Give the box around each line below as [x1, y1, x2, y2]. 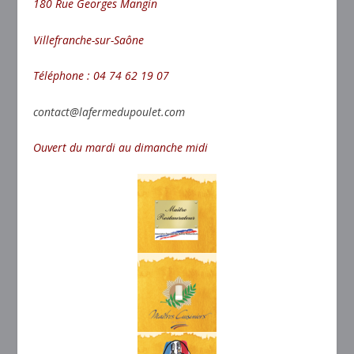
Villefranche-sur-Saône [33, 32, 145, 47]
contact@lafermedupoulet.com [33, 104, 186, 119]
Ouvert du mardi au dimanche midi [33, 139, 209, 155]
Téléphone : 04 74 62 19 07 [33, 68, 170, 84]
